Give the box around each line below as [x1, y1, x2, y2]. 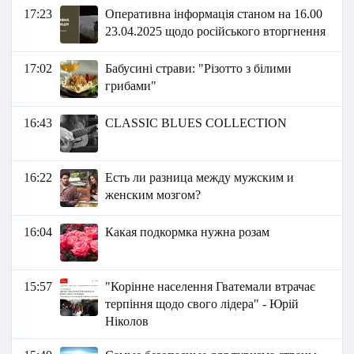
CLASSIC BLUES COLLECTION [105, 116, 288, 130]
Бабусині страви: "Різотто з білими [105, 62, 292, 76]
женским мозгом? [105, 188, 201, 202]
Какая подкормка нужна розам [105, 225, 270, 239]
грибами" [105, 79, 157, 93]
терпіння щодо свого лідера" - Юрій [105, 297, 299, 311]
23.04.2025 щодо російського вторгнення [105, 24, 326, 39]
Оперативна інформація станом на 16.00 [105, 7, 323, 21]
